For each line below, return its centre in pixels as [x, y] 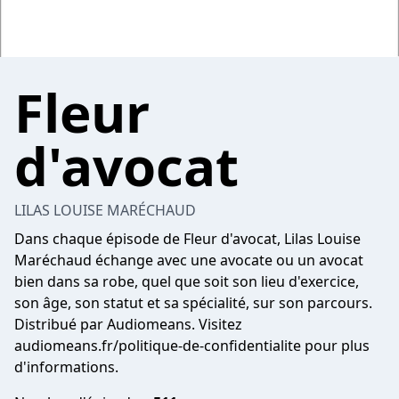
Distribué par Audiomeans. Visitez [128, 324]
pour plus [335, 346]
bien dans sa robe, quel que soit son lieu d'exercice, [187, 281]
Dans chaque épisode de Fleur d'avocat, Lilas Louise [187, 239]
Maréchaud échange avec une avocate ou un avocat [189, 260]
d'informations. [66, 367]
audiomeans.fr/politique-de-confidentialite [158, 346]
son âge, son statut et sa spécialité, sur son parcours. [193, 303]
